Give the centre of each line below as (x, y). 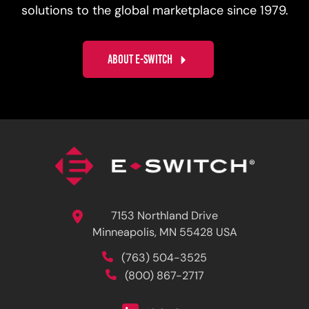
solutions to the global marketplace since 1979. (154, 12)
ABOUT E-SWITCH (140, 60)
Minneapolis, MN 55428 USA (165, 233)
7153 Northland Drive (165, 216)
